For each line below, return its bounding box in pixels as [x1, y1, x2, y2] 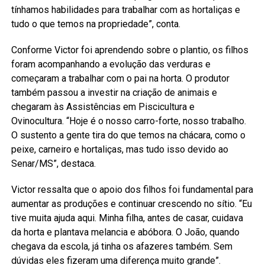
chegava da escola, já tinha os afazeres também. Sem [11, 240, 232, 252]
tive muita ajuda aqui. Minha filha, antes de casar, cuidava [11, 212, 243, 224]
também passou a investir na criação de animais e [11, 86, 217, 98]
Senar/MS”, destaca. [11, 157, 98, 169]
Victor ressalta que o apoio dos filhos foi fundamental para [11, 183, 253, 195]
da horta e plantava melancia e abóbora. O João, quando [11, 226, 240, 238]
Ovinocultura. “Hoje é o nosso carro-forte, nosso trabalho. [11, 115, 246, 127]
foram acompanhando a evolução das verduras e [11, 58, 211, 70]
